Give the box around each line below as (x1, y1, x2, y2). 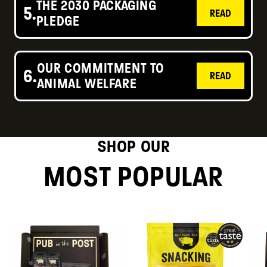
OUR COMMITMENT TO (36, 59, 164, 77)
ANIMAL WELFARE (36, 74, 137, 92)
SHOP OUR (97, 134, 170, 157)
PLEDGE (36, 12, 80, 30)
